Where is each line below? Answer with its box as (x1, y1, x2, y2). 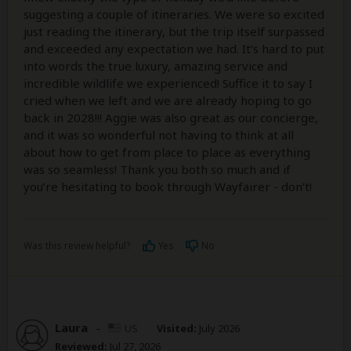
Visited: (157, 321, 197, 336)
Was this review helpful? (24, 239, 130, 253)
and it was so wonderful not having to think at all (24, 127, 294, 143)
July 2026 (197, 321, 240, 336)
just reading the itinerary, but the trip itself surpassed (24, 24, 324, 40)
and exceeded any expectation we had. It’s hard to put (24, 41, 324, 57)
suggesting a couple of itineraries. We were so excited (24, 6, 324, 23)
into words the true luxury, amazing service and (24, 58, 288, 74)
